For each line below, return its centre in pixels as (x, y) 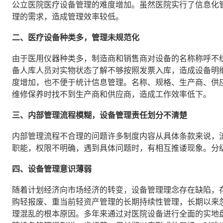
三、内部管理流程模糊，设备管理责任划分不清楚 (100, 115)
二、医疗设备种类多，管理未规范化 (76, 37)
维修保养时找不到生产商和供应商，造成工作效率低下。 (111, 94)
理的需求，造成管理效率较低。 (68, 16)
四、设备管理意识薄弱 (52, 169)
